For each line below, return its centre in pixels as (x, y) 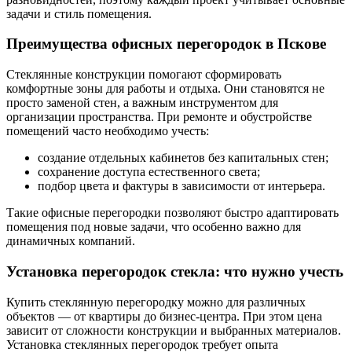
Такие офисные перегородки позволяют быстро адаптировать (172, 213)
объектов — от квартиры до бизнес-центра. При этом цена (164, 316)
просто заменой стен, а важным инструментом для (142, 103)
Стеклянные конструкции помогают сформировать (144, 75)
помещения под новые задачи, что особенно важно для (154, 227)
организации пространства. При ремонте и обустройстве (159, 117)
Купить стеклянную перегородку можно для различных (156, 302)
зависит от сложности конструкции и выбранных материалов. (174, 330)
